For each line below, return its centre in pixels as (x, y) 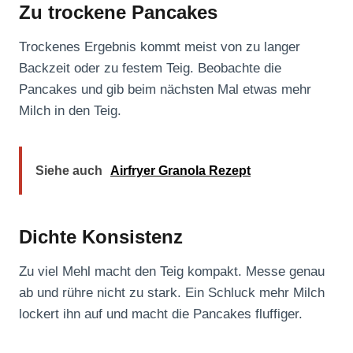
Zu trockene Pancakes (118, 13)
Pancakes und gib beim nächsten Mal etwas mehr (165, 90)
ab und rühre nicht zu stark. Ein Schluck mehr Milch (172, 293)
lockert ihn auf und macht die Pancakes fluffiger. (161, 314)
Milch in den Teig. (70, 111)
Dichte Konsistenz (101, 237)
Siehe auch (69, 171)
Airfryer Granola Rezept (180, 171)
